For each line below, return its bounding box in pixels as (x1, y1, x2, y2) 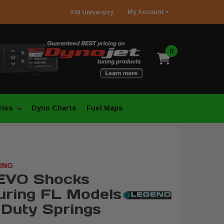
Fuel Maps (86, 103, 123, 112)
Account (136, 8, 164, 15)
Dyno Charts (31, 103, 76, 112)
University (80, 9, 113, 16)
